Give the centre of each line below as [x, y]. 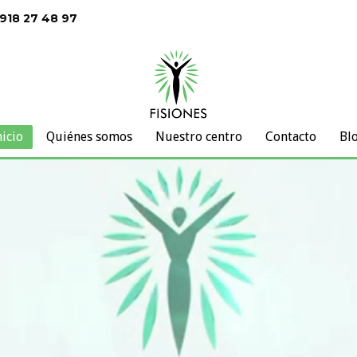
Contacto [290, 136]
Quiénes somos [89, 136]
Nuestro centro [198, 136]
